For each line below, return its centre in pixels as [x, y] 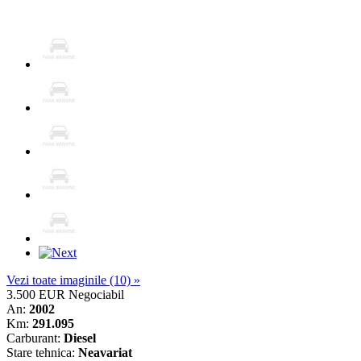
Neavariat [105, 352]
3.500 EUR [36, 294]
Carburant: [35, 338]
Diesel [80, 338]
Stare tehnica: [42, 352]
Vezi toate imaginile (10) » [73, 280]
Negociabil [96, 294]
